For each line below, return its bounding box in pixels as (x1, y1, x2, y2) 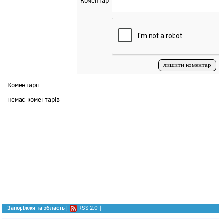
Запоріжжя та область (7, 204, 65, 211)
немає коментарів (7, 95, 60, 104)
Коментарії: (7, 80, 41, 89)
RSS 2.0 (78, 204, 98, 211)
